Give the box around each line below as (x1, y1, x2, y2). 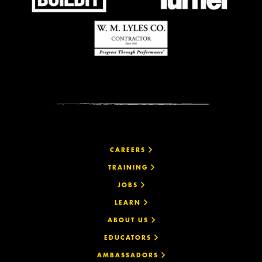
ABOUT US (107, 216, 151, 225)
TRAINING (108, 164, 151, 172)
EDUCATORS (104, 234, 154, 242)
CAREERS (110, 146, 149, 154)
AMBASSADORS (97, 251, 161, 260)
